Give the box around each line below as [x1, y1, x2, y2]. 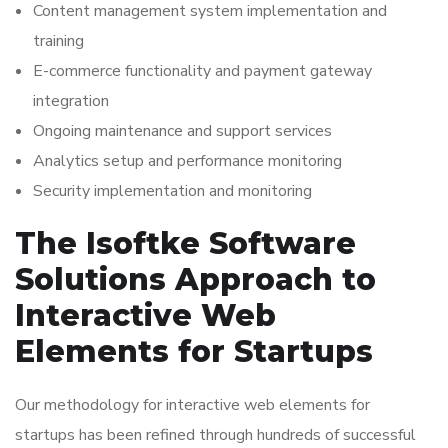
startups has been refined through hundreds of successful [15, 424, 416, 446]
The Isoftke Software [15, 225, 356, 262]
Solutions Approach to [15, 261, 376, 298]
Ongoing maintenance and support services [33, 120, 332, 142]
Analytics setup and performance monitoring [33, 150, 342, 172]
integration [33, 90, 109, 112]
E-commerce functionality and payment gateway [33, 60, 372, 82]
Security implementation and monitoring [33, 180, 312, 202]
